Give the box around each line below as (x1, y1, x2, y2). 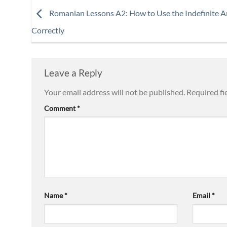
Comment (44, 103, 77, 112)
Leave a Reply (44, 66, 104, 79)
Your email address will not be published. (44, 87, 185, 97)
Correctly (31, 25, 64, 35)
